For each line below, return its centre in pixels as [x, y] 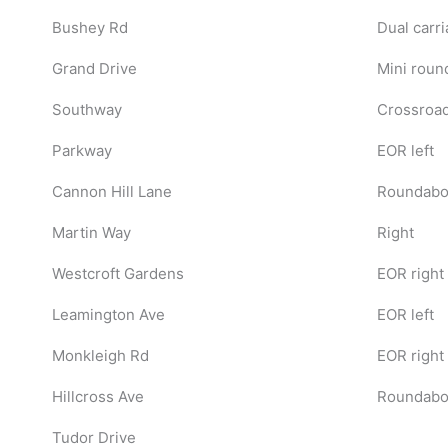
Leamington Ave [108, 314]
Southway [86, 109]
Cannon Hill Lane [111, 191]
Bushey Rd [89, 27]
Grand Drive [94, 68]
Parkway [81, 150]
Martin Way [91, 232]
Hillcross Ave [97, 396]
